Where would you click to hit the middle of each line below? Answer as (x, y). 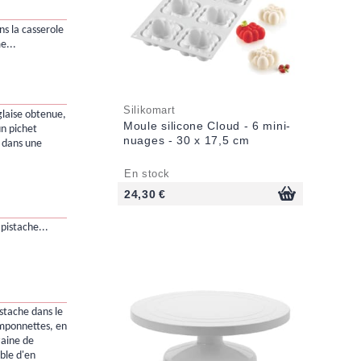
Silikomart (149, 111)
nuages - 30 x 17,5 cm (187, 141)
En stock (147, 174)
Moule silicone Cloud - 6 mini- (207, 126)
